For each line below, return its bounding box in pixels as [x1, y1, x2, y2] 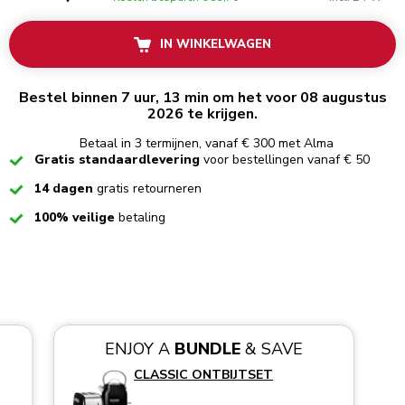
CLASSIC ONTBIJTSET [133, 366, 273, 384]
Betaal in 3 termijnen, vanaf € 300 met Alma [79, 134, 334, 152]
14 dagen [34, 180, 97, 198]
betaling [118, 209, 165, 227]
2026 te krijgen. [147, 104, 258, 125]
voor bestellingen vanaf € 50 [203, 151, 370, 169]
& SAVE [240, 338, 303, 361]
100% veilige [34, 209, 118, 227]
